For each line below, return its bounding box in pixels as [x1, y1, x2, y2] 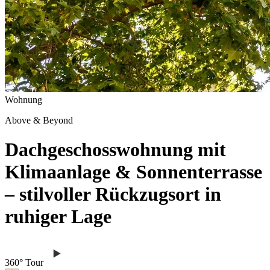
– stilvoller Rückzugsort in [5, 183, 221, 206]
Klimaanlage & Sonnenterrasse [5, 161, 262, 183]
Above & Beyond [5, 115, 73, 125]
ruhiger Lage [5, 206, 111, 228]
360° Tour [5, 257, 43, 268]
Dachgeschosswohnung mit [5, 139, 226, 161]
